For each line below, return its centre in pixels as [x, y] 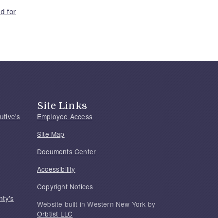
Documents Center [67, 152]
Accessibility [56, 169]
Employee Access [65, 117]
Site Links [62, 106]
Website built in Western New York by [96, 204]
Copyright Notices [65, 187]
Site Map [51, 134]
